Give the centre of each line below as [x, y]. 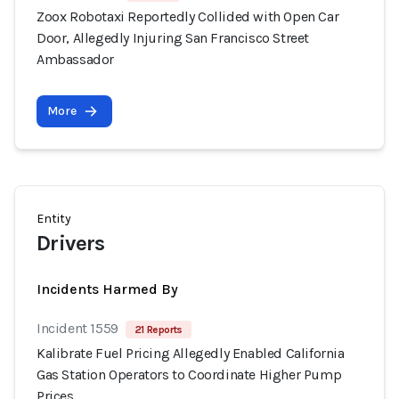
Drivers [71, 243]
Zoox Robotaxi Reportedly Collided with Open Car [188, 16]
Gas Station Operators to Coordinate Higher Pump [189, 375]
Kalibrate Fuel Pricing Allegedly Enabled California [191, 353]
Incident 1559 [77, 328]
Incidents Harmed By [107, 289]
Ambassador [75, 59]
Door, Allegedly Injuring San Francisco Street [173, 38]
